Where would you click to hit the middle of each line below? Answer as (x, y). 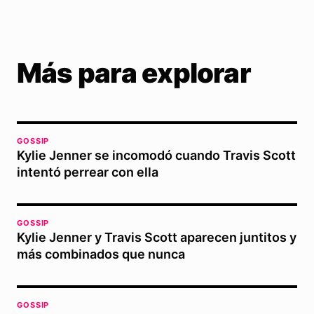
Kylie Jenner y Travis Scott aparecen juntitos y (157, 238)
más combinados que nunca (101, 254)
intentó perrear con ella (88, 172)
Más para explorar (134, 73)
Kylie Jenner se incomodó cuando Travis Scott (156, 156)
